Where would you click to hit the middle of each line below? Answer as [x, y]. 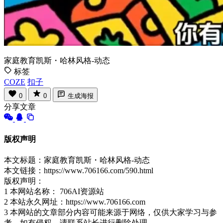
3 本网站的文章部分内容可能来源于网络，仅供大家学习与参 [111, 212]
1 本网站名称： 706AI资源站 [54, 191]
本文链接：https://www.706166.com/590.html [79, 170]
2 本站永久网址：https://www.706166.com [75, 202]
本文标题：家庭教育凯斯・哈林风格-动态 [77, 160]
